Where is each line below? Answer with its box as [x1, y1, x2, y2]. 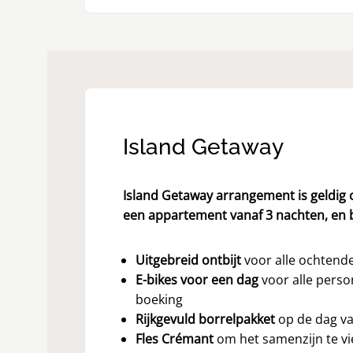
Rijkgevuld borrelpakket [136, 310, 278, 328]
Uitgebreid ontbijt [136, 251, 244, 269]
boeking [136, 290, 183, 308]
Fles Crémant [136, 329, 217, 347]
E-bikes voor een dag [136, 270, 258, 288]
